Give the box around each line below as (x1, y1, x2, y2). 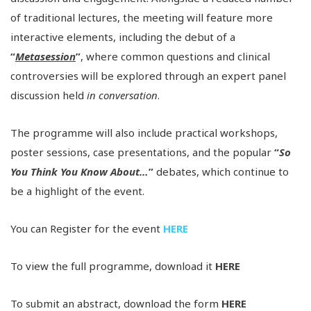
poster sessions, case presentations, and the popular (10, 145, 274, 160)
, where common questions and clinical (81, 49, 270, 64)
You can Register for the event (10, 221, 163, 236)
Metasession (15, 49, 76, 64)
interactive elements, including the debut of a (10, 30, 235, 44)
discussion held (10, 88, 87, 103)
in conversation (87, 88, 158, 103)
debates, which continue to (153, 165, 289, 179)
